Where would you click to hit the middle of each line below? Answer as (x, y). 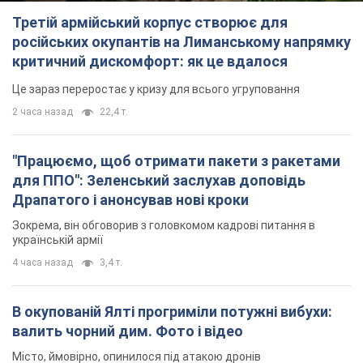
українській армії (58, 81)
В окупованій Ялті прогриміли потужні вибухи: (172, 152)
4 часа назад (43, 103)
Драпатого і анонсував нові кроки (130, 41)
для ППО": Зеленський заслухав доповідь (159, 21)
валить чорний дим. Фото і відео (128, 172)
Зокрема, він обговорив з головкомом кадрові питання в (164, 66)
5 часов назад (45, 220)
